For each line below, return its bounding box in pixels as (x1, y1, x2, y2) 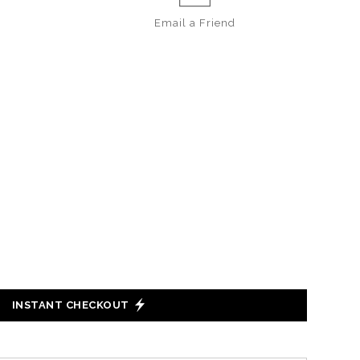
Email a (154, 16, 200, 29)
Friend (199, 16, 236, 29)
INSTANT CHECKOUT (11, 299, 129, 312)
